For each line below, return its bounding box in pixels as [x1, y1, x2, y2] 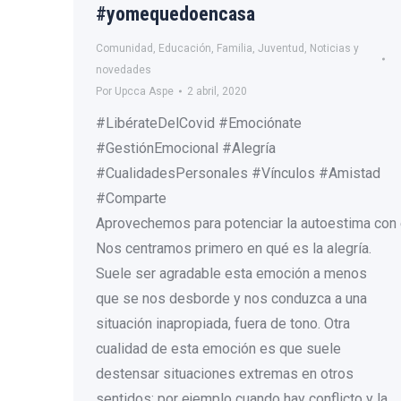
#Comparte [96, 190, 166, 207]
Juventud [258, 42, 304, 55]
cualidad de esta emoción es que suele [96, 340, 341, 357]
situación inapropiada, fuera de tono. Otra [96, 315, 350, 332]
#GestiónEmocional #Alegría [96, 140, 276, 157]
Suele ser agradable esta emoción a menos [96, 265, 367, 282]
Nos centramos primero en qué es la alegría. [96, 240, 371, 257]
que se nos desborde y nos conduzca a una [96, 290, 367, 307]
